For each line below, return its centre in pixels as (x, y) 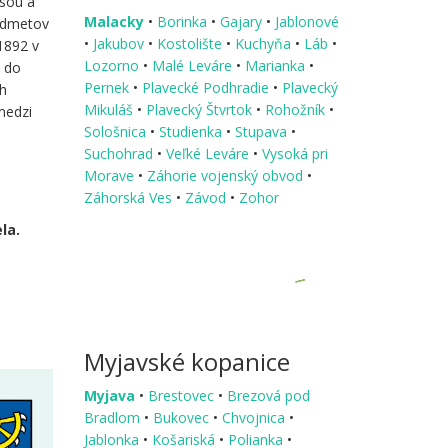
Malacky (113, 21)
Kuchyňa (264, 43)
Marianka (276, 65)
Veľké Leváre (209, 153)
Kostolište (191, 43)
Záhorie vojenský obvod (226, 175)
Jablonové (306, 21)
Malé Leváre (193, 65)
